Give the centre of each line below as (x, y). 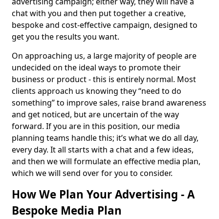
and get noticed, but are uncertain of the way (95, 114)
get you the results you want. (66, 37)
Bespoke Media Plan (67, 210)
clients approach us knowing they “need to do (97, 91)
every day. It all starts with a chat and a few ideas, (103, 150)
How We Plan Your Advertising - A (103, 194)
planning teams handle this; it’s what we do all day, (105, 138)
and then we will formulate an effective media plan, (106, 161)
